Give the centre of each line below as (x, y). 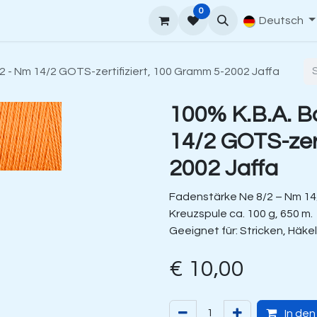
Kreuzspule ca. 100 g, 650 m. (241, 214)
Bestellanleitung (165, 21)
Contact (241, 21)
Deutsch (282, 21)
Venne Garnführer (65, 21)
